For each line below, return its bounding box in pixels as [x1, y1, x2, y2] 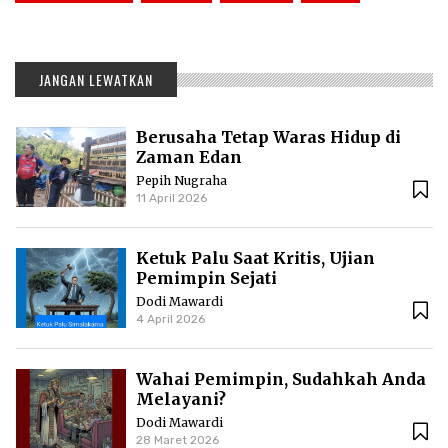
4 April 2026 [136, 312, 205, 327]
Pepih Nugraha [136, 173, 227, 189]
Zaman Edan [136, 147, 242, 168]
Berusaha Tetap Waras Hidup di [136, 127, 401, 148]
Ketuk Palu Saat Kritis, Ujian [136, 248, 375, 269]
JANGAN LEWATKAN [39, 69, 153, 91]
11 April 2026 [136, 191, 207, 206]
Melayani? [136, 389, 226, 410]
